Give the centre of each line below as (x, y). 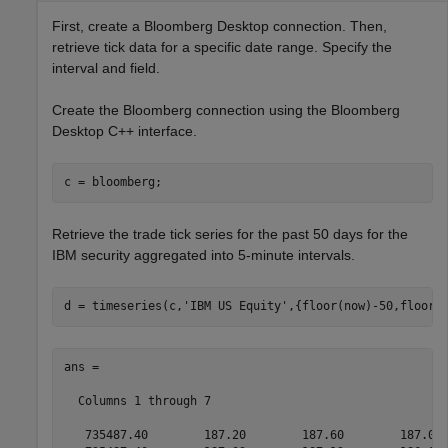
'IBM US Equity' (235, 306)
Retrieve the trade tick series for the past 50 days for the (230, 233)
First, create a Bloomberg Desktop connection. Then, (219, 25)
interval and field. (106, 67)
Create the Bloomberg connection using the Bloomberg (226, 109)
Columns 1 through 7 (137, 401)
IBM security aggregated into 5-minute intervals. (203, 254)
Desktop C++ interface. (124, 130)
